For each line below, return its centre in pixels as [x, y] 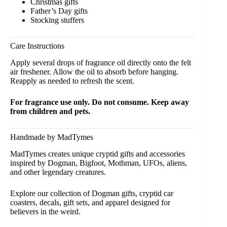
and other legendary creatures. [58, 172]
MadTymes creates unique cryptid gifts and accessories [98, 154]
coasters [23, 203]
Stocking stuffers [57, 20]
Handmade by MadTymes [52, 137]
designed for [149, 203]
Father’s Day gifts [59, 11]
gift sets [75, 203]
